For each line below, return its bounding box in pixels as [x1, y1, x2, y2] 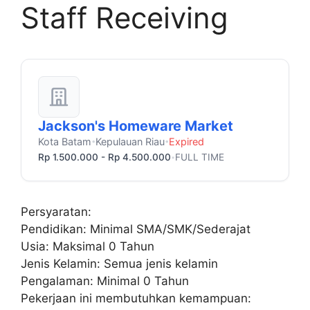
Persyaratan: [21, 204, 91, 219]
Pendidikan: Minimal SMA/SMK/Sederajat [21, 221, 250, 236]
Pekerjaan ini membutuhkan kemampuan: [21, 291, 251, 305]
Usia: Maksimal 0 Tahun [21, 239, 154, 253]
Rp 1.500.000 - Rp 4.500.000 [38, 151, 171, 163]
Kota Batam [38, 135, 91, 147]
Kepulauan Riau [95, 135, 165, 147]
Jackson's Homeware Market [38, 117, 233, 134]
